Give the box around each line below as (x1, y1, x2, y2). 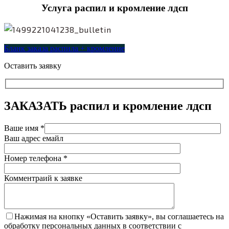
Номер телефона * (4, 153, 67, 163)
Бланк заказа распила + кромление (4, 44, 125, 53)
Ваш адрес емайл (4, 133, 63, 143)
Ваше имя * (4, 123, 44, 132)
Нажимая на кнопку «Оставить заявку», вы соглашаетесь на (14, 212, 224, 221)
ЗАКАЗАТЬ (4, 99, 67, 112)
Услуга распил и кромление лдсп (41, 2, 188, 13)
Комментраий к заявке (4, 173, 82, 182)
